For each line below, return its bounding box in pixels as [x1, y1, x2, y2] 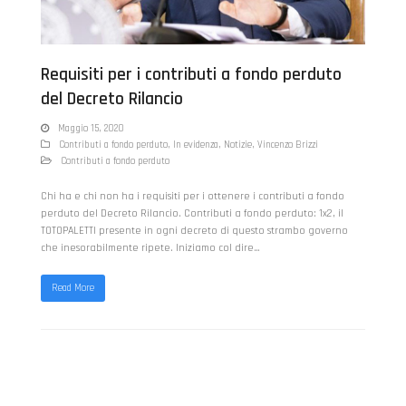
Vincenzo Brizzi [256, 138, 318, 151]
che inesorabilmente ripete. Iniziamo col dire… [40, 240, 260, 255]
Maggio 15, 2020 [57, 121, 124, 135]
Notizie [223, 138, 252, 151]
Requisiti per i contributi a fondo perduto [40, 63, 342, 86]
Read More [51, 281, 94, 295]
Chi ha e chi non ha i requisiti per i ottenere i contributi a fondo [40, 188, 344, 203]
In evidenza [172, 138, 218, 151]
